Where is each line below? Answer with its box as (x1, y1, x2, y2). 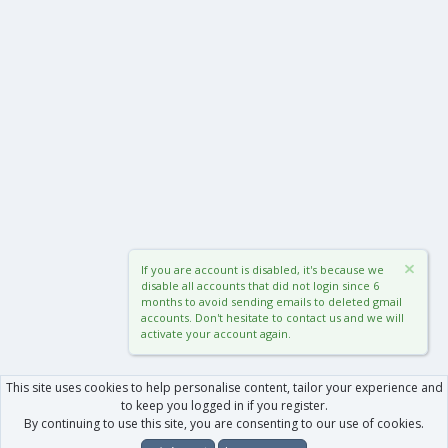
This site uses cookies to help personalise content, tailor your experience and (5, 379, 443, 396)
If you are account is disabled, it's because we (141, 262, 384, 277)
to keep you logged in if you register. (120, 397, 328, 414)
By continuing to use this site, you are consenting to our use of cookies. (24, 415, 424, 432)
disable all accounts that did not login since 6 (141, 278, 379, 293)
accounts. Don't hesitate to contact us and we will (141, 310, 404, 325)
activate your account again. (141, 326, 291, 341)
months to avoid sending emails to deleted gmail (141, 294, 402, 309)
